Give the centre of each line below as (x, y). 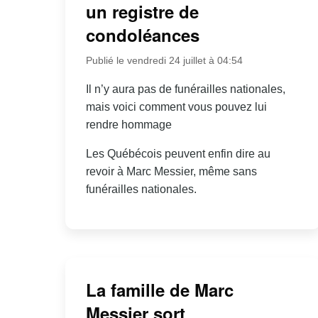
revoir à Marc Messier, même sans (171, 171)
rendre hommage (128, 124)
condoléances (142, 34)
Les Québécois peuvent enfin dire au (178, 153)
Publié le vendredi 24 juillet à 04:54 (164, 60)
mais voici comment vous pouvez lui (176, 106)
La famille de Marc (159, 290)
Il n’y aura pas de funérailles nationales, (185, 89)
